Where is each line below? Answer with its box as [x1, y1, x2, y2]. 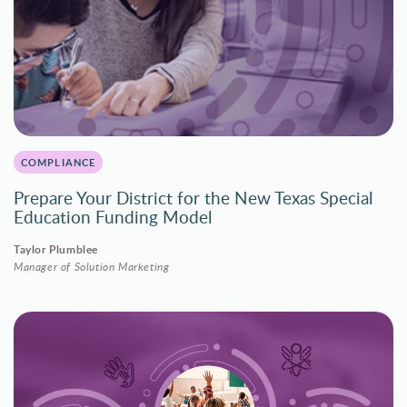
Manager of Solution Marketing [14, 258, 170, 274]
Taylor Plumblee [14, 241, 98, 257]
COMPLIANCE [21, 154, 95, 169]
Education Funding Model [14, 203, 212, 229]
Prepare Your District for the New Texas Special [14, 184, 372, 210]
